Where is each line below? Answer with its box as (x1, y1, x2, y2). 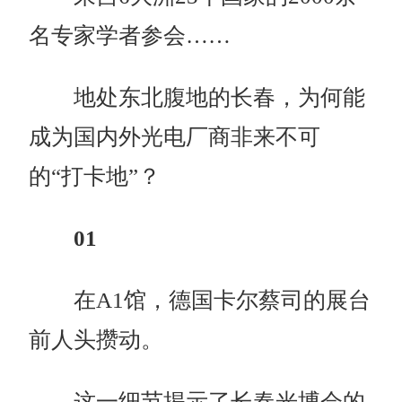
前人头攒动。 (29, 328, 164, 353)
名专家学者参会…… (29, 23, 232, 48)
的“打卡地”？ (29, 164, 162, 189)
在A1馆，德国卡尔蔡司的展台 (29, 288, 371, 313)
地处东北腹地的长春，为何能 (29, 85, 366, 110)
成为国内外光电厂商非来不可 (29, 125, 321, 150)
